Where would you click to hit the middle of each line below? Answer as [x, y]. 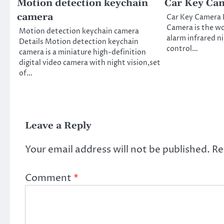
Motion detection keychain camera [79, 32]
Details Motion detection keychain [79, 42]
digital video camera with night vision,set [90, 63]
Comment [49, 178]
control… [182, 49]
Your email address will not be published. [117, 150]
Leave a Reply [58, 126]
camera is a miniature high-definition [82, 53]
